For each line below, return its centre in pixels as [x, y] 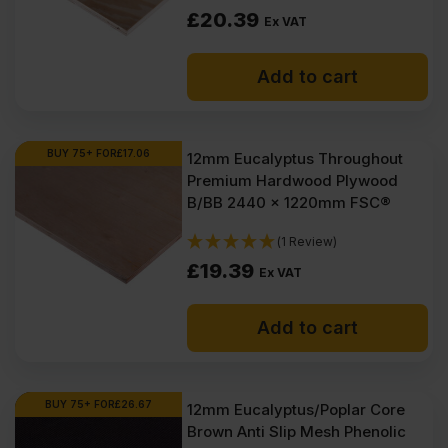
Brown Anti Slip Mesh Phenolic [297, 431]
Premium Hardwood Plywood [293, 180]
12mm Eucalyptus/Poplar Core [296, 409]
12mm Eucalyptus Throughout [295, 158]
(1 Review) [307, 241]
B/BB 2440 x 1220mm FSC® [289, 202]
